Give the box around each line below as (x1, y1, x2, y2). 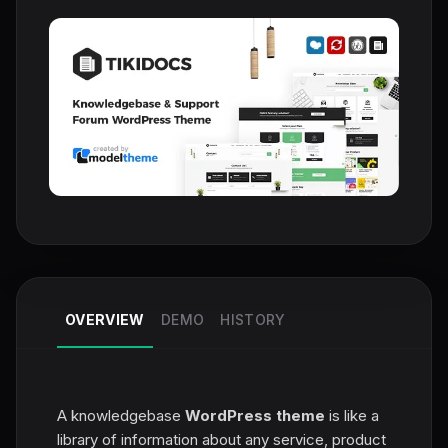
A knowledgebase (57, 405, 185, 425)
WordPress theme (185, 405, 325, 425)
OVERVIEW (65, 310, 145, 328)
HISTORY (220, 310, 286, 328)
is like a (325, 405, 379, 425)
